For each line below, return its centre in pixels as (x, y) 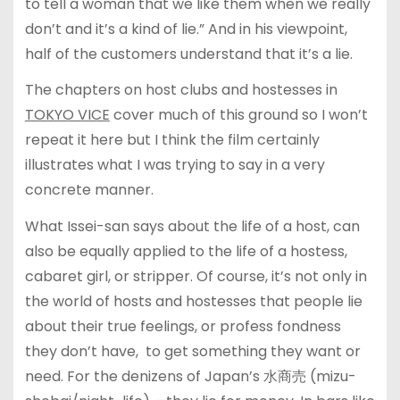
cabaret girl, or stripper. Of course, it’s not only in (196, 277)
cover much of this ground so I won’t (238, 115)
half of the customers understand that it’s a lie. (188, 54)
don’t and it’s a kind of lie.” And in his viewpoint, (186, 29)
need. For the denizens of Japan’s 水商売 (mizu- (190, 377)
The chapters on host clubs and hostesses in (181, 90)
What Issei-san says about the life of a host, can (192, 227)
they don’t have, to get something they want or (192, 352)
